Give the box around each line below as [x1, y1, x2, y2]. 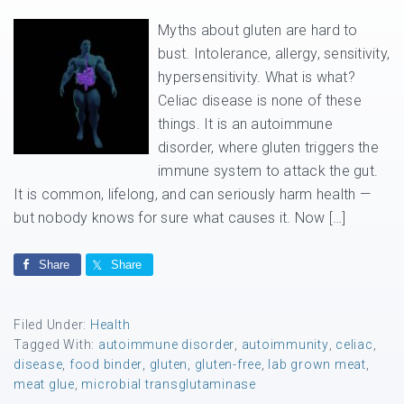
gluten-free [194, 357, 262, 372]
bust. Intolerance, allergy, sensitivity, [158, 45, 390, 62]
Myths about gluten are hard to [158, 22, 358, 39]
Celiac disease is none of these [158, 92, 362, 109]
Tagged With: [14, 337, 98, 352]
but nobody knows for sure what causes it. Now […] [14, 209, 346, 226]
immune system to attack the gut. [158, 162, 378, 179]
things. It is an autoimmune [158, 115, 333, 133]
